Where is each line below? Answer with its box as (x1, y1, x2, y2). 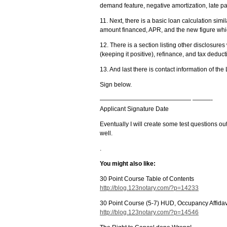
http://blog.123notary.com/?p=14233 (100, 184, 199, 192)
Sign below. (100, 81, 132, 88)
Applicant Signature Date (100, 105, 169, 112)
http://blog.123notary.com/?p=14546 (100, 209, 199, 216)
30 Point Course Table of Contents (100, 175, 194, 182)
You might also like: (100, 160, 156, 167)
